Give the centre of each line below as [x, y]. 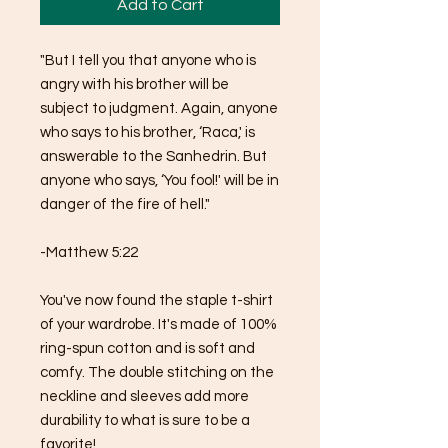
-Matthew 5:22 [89, 252]
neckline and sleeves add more [144, 396]
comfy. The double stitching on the [157, 372]
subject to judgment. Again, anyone [159, 108]
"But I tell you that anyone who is [148, 60]
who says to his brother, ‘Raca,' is [147, 132]
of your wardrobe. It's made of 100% [158, 324]
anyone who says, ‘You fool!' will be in [159, 180]
